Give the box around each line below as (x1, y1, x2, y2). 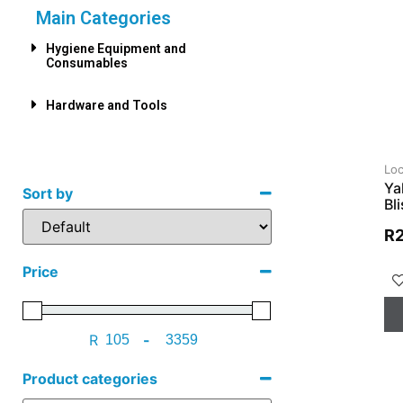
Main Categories (36, 7, 171, 30)
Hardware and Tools (46, 98, 167, 113)
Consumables (46, 56, 128, 71)
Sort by (22, 184, 73, 203)
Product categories (22, 369, 157, 388)
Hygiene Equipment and (46, 41, 186, 57)
